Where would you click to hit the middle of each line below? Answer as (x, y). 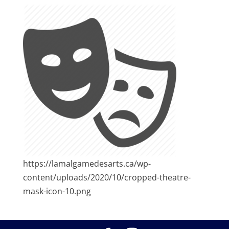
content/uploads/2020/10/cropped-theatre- (107, 178)
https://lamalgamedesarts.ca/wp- (87, 164)
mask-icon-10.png (57, 191)
